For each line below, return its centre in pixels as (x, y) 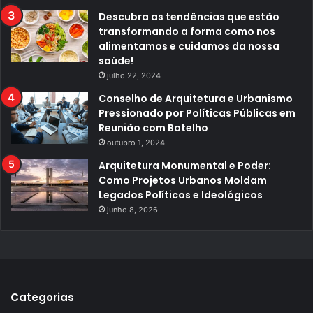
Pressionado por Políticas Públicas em (197, 114)
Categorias (42, 298)
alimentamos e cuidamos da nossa (189, 46)
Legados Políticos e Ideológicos (181, 195)
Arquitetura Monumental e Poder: (185, 166)
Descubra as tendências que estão (189, 17)
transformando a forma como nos (187, 32)
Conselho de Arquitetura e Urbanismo (196, 99)
